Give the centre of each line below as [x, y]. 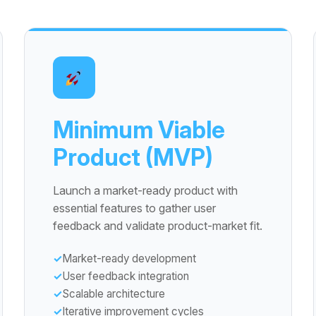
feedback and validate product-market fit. [158, 226]
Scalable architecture [114, 294]
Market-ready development [129, 259]
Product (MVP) [133, 157]
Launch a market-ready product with [145, 190]
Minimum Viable [139, 130]
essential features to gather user [134, 208]
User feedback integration [126, 276]
